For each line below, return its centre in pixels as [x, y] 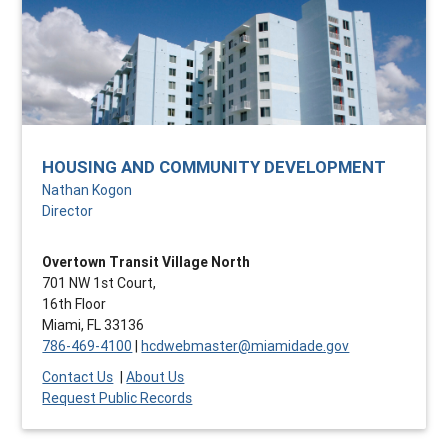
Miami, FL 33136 [93, 324]
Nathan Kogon [87, 189]
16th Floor [74, 303]
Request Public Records [117, 397]
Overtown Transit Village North [146, 261]
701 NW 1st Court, [99, 282]
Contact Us [78, 376]
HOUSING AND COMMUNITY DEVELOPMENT [214, 166]
